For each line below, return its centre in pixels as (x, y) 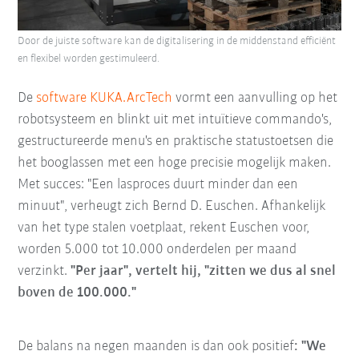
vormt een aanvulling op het (255, 98)
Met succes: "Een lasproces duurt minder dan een (158, 184)
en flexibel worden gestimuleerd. (89, 58)
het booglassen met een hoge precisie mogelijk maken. (175, 163)
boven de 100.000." (79, 292)
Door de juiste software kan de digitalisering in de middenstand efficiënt (177, 41)
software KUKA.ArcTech (105, 98)
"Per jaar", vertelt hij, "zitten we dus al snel (204, 271)
